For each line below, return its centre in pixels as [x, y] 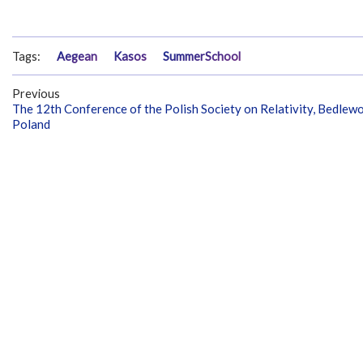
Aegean [77, 56]
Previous [36, 94]
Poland [31, 124]
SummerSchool [202, 56]
